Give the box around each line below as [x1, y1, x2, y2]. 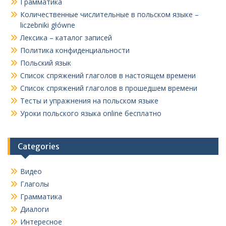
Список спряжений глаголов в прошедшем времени [20, 83, 197, 93]
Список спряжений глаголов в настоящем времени [20, 71, 196, 80]
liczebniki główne [20, 20, 75, 30]
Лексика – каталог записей [20, 33, 112, 42]
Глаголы [20, 179, 49, 189]
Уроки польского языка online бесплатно [20, 108, 161, 118]
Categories [18, 141, 60, 151]
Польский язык [20, 58, 71, 68]
